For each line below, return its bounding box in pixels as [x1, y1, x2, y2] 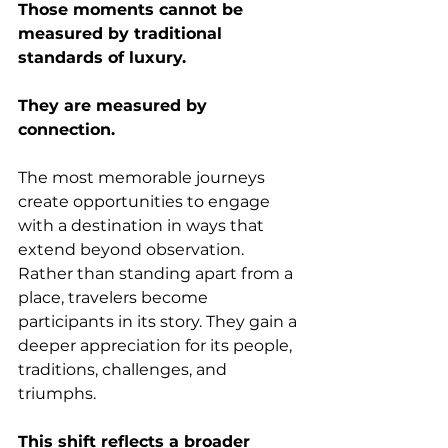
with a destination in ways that [18, 216, 268, 235]
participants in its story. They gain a [18, 312, 301, 331]
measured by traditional [18, 24, 227, 43]
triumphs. [18, 384, 96, 403]
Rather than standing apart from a [18, 264, 297, 283]
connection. [18, 120, 115, 139]
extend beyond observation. [18, 240, 248, 259]
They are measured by [18, 96, 212, 115]
